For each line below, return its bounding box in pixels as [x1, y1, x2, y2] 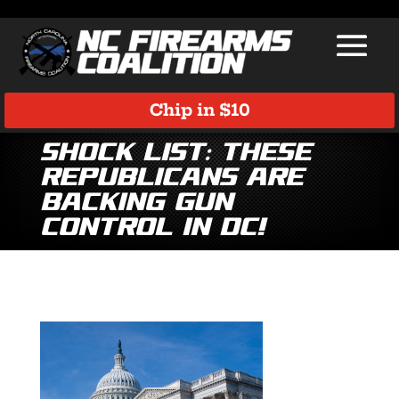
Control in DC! [39, 214, 265, 244]
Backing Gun [39, 189, 232, 219]
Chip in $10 [149, 99, 250, 120]
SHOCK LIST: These [39, 139, 311, 169]
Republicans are [39, 164, 303, 194]
